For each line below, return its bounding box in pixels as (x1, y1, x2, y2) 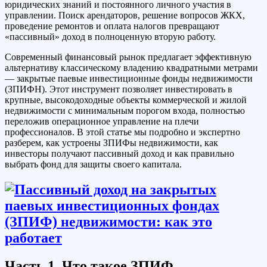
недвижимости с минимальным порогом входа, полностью (5, 105, 245, 116)
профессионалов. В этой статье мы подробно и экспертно (5, 126, 240, 137)
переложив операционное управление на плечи (5, 116, 199, 126)
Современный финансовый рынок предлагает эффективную (5, 51, 252, 62)
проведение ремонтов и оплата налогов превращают (5, 20, 219, 31)
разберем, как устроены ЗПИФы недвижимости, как (5, 137, 218, 148)
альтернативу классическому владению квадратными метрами (5, 62, 258, 73)
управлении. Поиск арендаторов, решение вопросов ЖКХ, (5, 10, 245, 20)
